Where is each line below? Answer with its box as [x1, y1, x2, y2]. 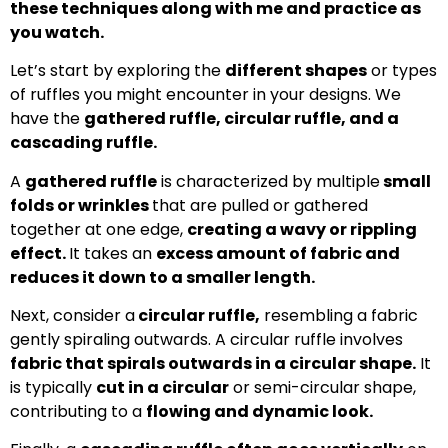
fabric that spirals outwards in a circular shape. [10, 351, 416, 375]
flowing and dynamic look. [146, 399, 376, 423]
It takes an [69, 241, 156, 265]
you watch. [10, 20, 104, 44]
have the [10, 107, 84, 131]
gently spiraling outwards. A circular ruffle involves [10, 327, 403, 351]
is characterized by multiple [157, 169, 380, 193]
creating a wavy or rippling [187, 217, 417, 241]
